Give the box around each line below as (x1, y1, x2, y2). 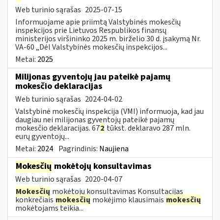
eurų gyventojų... (15, 131, 69, 142)
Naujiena (99, 143, 129, 154)
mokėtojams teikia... (15, 202, 83, 214)
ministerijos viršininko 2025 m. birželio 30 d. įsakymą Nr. (15, 33, 201, 44)
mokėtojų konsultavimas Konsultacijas (51, 186, 183, 197)
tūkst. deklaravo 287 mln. (105, 122, 191, 134)
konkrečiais (15, 194, 55, 205)
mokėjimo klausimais (91, 194, 165, 205)
